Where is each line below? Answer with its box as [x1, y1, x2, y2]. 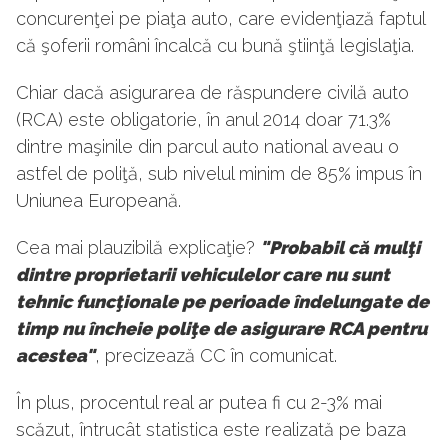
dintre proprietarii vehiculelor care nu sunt [16, 264, 390, 286]
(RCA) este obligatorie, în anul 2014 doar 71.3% [16, 109, 391, 131]
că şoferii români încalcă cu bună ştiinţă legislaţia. [16, 35, 414, 57]
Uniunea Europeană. [16, 190, 181, 212]
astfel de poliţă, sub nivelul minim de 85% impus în [16, 163, 422, 185]
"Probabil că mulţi [260, 237, 420, 259]
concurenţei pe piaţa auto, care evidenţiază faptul [16, 8, 425, 30]
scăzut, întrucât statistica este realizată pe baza [16, 419, 406, 441]
